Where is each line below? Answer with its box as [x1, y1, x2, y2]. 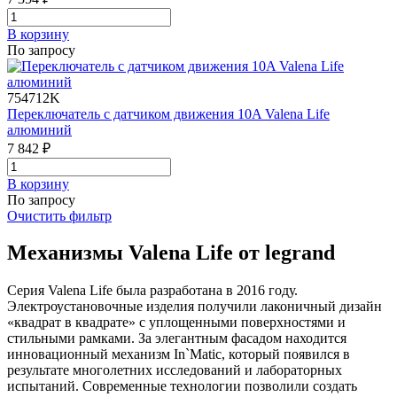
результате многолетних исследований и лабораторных [7, 362, 342, 378]
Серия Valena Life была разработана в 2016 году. [7, 283, 298, 299]
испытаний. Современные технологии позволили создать [7, 378, 357, 394]
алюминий [7, 121, 72, 137]
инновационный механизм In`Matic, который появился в [7, 346, 350, 362]
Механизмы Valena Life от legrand [7, 241, 335, 265]
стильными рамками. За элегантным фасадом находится [7, 331, 346, 346]
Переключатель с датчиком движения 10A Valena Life [7, 105, 330, 121]
